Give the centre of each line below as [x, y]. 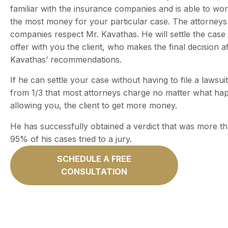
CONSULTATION [94, 171]
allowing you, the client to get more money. [94, 105]
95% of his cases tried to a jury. [71, 139]
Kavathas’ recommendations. [66, 59]
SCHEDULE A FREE [94, 159]
